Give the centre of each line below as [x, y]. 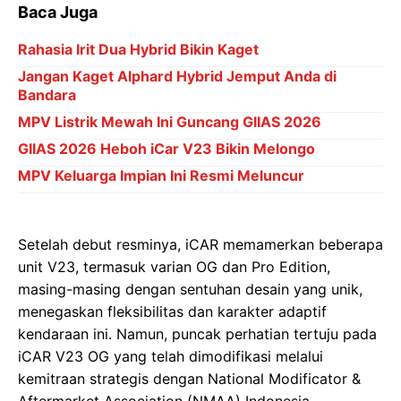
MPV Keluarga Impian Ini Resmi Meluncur [161, 176]
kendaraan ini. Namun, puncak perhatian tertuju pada [197, 334]
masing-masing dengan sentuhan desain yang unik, [190, 290]
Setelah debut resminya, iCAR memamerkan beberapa [200, 245]
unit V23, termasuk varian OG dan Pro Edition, [174, 267]
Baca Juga [58, 13]
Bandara [47, 95]
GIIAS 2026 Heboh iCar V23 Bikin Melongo [166, 149]
